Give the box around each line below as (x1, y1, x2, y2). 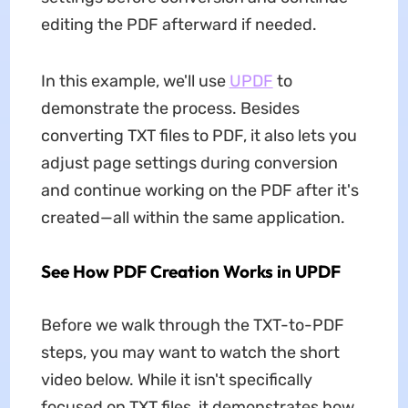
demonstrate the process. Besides (40, 97, 300, 118)
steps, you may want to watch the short (40, 342, 340, 362)
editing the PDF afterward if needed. (40, 14, 317, 35)
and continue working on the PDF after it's (40, 179, 359, 200)
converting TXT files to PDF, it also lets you (40, 125, 357, 146)
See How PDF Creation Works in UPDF (40, 260, 341, 282)
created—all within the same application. (40, 207, 345, 228)
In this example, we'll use (40, 70, 229, 91)
